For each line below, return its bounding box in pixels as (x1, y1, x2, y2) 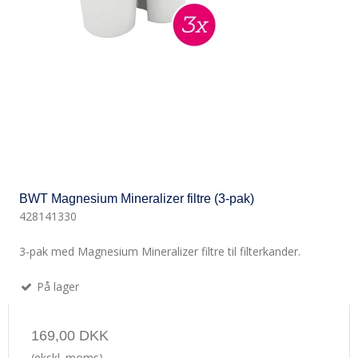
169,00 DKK (31, 327, 109, 344)
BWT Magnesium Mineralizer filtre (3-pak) (19, 192, 254, 206)
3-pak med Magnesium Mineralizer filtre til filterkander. (19, 243, 300, 259)
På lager (34, 278, 79, 294)
